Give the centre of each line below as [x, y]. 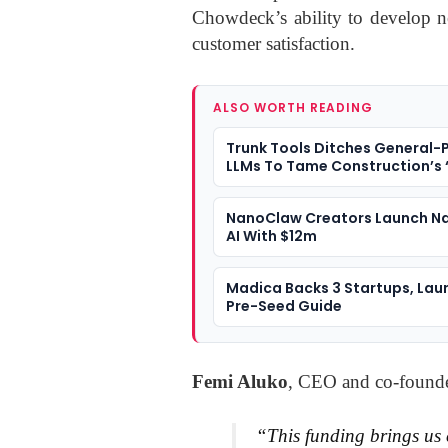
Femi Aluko [240, 382]
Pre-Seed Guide [284, 306]
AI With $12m [271, 236]
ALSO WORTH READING [293, 108]
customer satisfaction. [273, 44]
